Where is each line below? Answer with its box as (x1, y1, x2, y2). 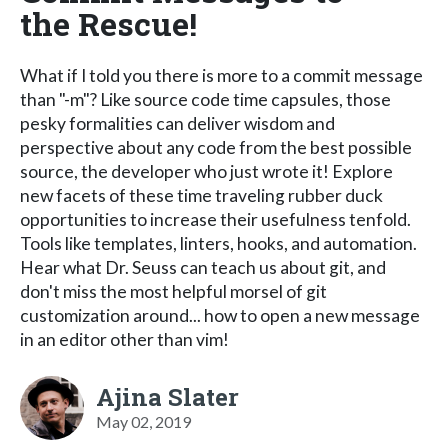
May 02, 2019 (96, 411, 191, 431)
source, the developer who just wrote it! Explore (20, 160, 393, 182)
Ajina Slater (96, 380, 239, 413)
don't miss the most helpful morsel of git (20, 280, 327, 302)
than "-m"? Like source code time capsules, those (20, 88, 391, 110)
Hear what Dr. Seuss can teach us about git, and (20, 256, 386, 278)
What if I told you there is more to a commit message (20, 64, 423, 86)
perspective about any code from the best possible (20, 136, 412, 158)
